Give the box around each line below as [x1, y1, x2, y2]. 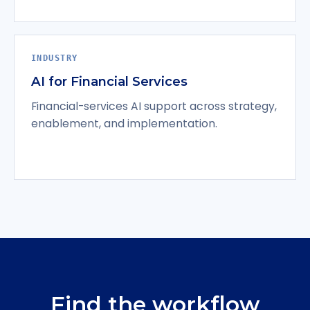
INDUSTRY [31, 52, 78, 63]
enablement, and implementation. [31, 116, 217, 131]
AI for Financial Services [31, 73, 188, 89]
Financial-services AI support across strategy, [31, 98, 277, 113]
